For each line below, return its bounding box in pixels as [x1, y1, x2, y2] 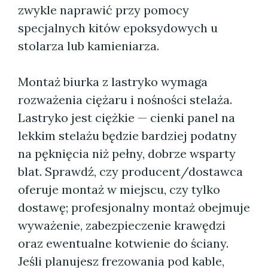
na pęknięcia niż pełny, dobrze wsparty [18, 146, 236, 161]
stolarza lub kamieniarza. [18, 38, 159, 53]
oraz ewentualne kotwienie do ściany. [18, 236, 229, 251]
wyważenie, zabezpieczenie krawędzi [18, 218, 226, 233]
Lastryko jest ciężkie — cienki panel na [18, 110, 235, 125]
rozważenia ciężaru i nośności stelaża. [18, 92, 232, 107]
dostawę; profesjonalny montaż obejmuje [18, 200, 250, 215]
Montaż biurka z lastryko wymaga [18, 74, 208, 89]
